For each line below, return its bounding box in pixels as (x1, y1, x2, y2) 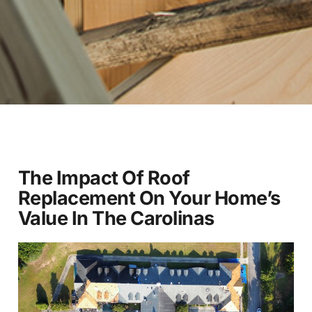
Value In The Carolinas (17, 207, 214, 231)
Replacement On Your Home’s (17, 187, 281, 210)
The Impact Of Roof (17, 166, 190, 190)
